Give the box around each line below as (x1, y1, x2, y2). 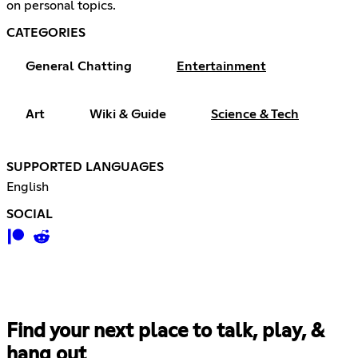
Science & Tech (211, 108, 299, 121)
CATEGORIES (6, 26, 86, 40)
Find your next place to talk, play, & (6, 322, 324, 342)
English (6, 181, 49, 194)
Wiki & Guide (89, 108, 166, 121)
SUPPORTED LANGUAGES (6, 161, 164, 174)
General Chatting (26, 60, 132, 74)
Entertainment (177, 60, 266, 74)
